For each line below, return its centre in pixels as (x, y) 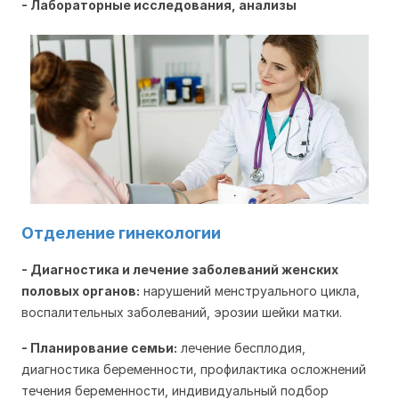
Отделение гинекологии (121, 233)
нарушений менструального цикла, (250, 291)
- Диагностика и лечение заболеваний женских (180, 270)
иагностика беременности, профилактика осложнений (198, 370)
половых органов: (81, 291)
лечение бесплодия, (241, 348)
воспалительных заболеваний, (118, 313)
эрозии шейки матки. (278, 313)
